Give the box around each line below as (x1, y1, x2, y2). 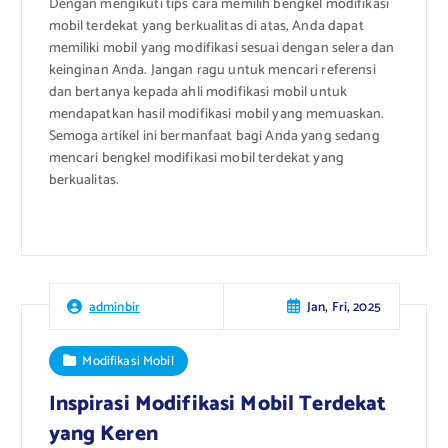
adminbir (88, 295, 141, 318)
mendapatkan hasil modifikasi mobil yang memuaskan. (48, 103, 385, 127)
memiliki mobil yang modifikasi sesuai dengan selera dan (48, 37, 395, 61)
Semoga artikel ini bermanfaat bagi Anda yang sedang (48, 125, 380, 149)
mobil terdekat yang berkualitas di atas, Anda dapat (48, 15, 364, 39)
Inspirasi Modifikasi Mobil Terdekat (48, 386, 387, 421)
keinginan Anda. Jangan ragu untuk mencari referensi (48, 59, 376, 83)
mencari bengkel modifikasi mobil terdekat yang (48, 147, 344, 171)
